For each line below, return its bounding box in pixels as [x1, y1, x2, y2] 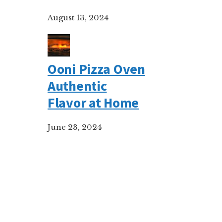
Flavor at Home [48, 94, 139, 111]
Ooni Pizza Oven [48, 60, 145, 78]
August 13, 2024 [48, 13, 109, 22]
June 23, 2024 [48, 122, 102, 132]
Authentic [48, 77, 107, 95]
